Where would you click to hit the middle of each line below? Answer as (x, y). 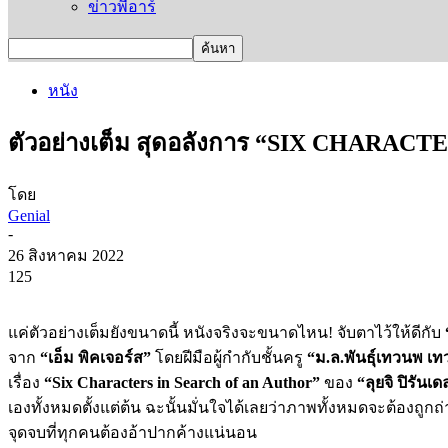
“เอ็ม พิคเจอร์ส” (95, 357)
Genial (29, 215)
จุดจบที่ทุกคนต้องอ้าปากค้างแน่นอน (132, 432)
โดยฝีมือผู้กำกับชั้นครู (229, 357)
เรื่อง (26, 382)
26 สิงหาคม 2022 (66, 255)
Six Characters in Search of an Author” (186, 382)
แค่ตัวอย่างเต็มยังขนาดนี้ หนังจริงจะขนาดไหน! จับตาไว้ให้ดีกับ (226, 332)
